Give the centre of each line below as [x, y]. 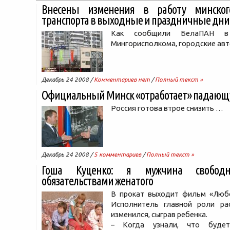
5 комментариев [118, 154]
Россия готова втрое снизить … [167, 108]
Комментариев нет [122, 79]
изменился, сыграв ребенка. [159, 214]
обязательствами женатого [97, 181]
